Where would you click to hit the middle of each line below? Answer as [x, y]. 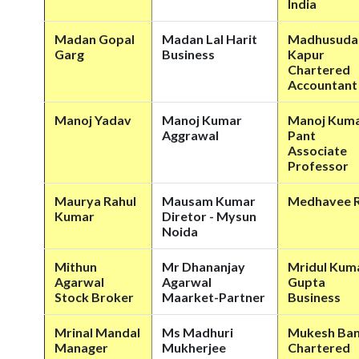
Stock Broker [94, 297]
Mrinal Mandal [97, 332]
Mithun [76, 266]
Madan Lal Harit [210, 39]
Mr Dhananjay [204, 266]
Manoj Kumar [202, 120]
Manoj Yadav [93, 120]
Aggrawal [190, 135]
